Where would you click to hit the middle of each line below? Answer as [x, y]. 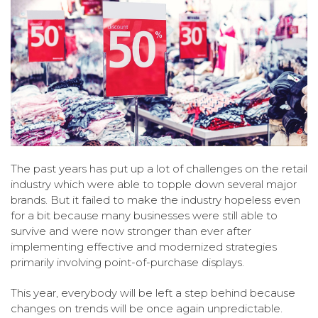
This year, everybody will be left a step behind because [153, 293]
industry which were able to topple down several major [154, 185]
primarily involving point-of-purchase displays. [127, 263]
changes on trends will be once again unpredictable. [147, 309]
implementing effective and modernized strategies [144, 247]
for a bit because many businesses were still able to [144, 216]
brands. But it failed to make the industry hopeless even [155, 200]
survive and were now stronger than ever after [131, 231]
